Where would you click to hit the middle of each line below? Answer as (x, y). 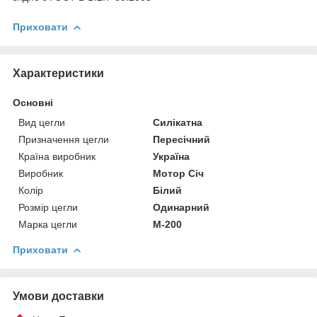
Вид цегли (42, 122)
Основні (33, 102)
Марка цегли (48, 224)
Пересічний (182, 139)
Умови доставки (58, 296)
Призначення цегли (64, 139)
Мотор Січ (179, 173)
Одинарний (181, 207)
